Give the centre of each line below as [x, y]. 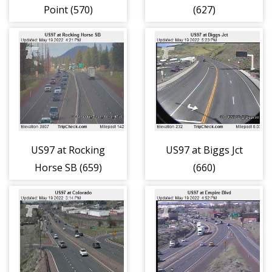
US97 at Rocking [68, 150]
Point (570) [68, 9]
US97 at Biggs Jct [204, 150]
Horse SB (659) [68, 168]
